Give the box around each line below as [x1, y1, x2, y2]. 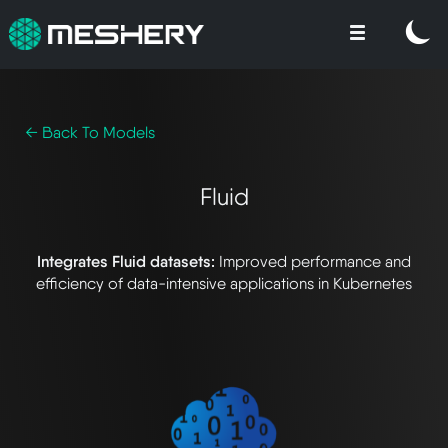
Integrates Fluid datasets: [37, 251, 219, 271]
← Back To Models [25, 122, 155, 142]
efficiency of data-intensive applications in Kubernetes [36, 273, 412, 293]
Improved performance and [219, 251, 411, 271]
